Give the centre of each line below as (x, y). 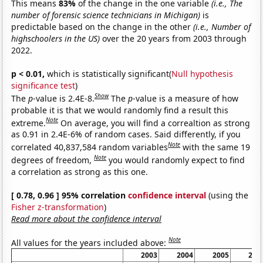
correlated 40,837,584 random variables (90, 147)
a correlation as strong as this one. (80, 171)
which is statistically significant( (108, 73)
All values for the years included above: (90, 242)
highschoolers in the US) (56, 38)
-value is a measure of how (186, 98)
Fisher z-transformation (58, 207)
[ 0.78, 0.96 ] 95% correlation (70, 195)
